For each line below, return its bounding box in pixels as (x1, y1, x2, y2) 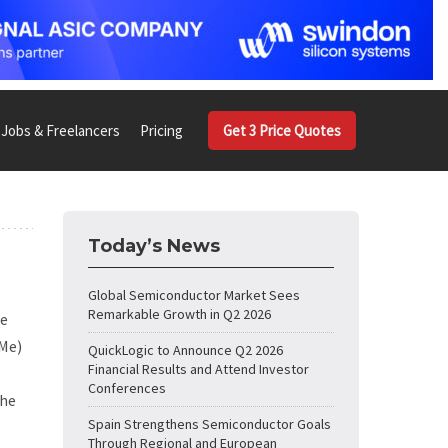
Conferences (88, 379, 166, 397)
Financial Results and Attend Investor (88, 360, 309, 378)
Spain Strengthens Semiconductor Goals (88, 415, 331, 433)
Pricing (140, 120, 183, 140)
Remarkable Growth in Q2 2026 (88, 305, 271, 323)
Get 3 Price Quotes (223, 121, 341, 140)
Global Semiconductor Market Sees (88, 286, 300, 304)
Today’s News (88, 235, 220, 257)
